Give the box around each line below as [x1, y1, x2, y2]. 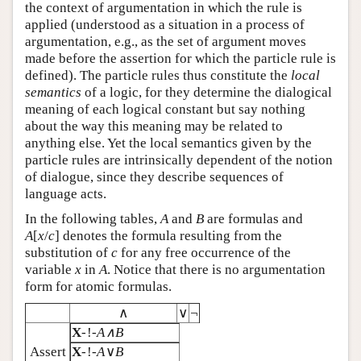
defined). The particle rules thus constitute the [25, 68, 291, 83]
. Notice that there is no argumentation [107, 262, 326, 277]
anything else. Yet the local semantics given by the [25, 135, 312, 151]
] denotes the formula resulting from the [55, 228, 282, 243]
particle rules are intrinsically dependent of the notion [25, 152, 333, 168]
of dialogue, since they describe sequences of [25, 169, 284, 185]
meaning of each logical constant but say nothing [25, 102, 305, 117]
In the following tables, [25, 211, 160, 226]
